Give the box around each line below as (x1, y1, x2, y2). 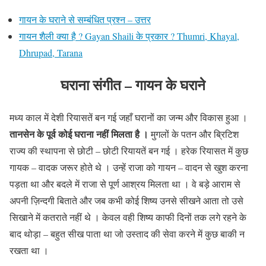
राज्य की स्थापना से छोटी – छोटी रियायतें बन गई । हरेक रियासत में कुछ (9, 144, 248, 157)
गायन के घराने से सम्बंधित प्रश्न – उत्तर (19, 12, 151, 26)
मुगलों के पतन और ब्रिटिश (148, 128, 239, 141)
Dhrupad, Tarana (19, 46, 83, 59)
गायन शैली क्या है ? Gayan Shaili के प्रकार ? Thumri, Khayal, (19, 29, 239, 42)
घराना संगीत (61, 74, 121, 96)
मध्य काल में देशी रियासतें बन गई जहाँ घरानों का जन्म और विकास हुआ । (9, 111, 248, 124)
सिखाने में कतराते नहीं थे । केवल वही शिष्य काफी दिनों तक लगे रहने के (9, 211, 246, 224)
